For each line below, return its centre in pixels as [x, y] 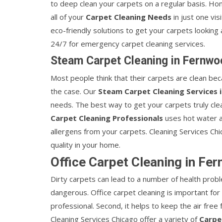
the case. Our [74, 91]
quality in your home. [85, 145]
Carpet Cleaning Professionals [107, 118]
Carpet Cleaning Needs [129, 17]
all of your [68, 17]
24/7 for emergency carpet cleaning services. [128, 44]
